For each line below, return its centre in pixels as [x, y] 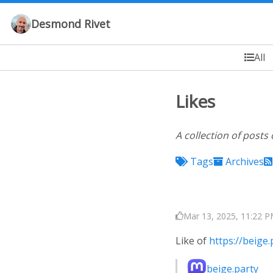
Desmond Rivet [71, 24]
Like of [192, 240]
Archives [245, 161]
